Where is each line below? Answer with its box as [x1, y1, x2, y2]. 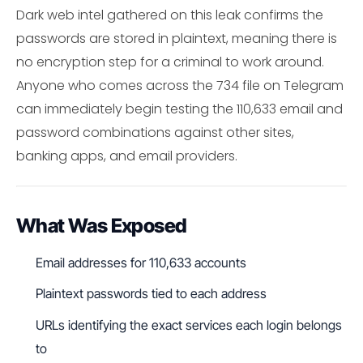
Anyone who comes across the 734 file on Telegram [16, 76, 344, 96]
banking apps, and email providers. [16, 147, 237, 166]
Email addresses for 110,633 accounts [36, 254, 246, 271]
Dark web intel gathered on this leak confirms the [16, 6, 323, 25]
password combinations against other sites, [16, 123, 294, 143]
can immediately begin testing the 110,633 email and [16, 100, 343, 119]
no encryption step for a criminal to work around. [16, 53, 324, 72]
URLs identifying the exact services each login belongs [36, 316, 342, 333]
